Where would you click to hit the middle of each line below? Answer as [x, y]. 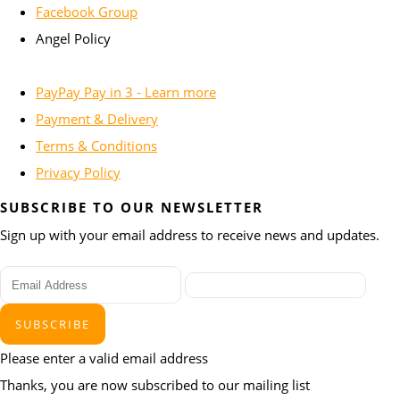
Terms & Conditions [96, 145]
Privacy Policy [78, 172]
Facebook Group [87, 11]
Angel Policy [73, 38]
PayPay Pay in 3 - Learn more [126, 92]
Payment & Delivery [97, 118]
